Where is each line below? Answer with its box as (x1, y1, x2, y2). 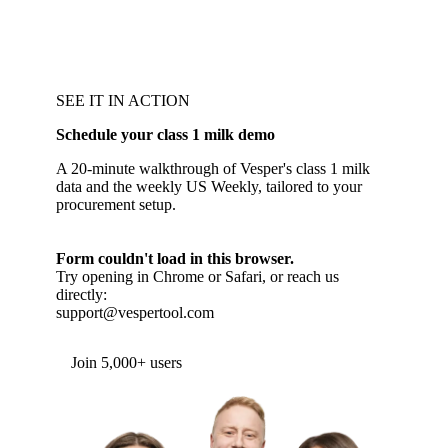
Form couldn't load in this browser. (56, 250, 294, 267)
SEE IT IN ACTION (56, 92, 190, 109)
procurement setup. (56, 196, 176, 213)
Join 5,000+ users (71, 354, 182, 371)
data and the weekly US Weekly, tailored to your (56, 178, 362, 195)
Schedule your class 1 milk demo (56, 126, 275, 143)
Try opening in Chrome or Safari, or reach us (56, 268, 339, 285)
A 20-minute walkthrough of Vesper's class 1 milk (56, 160, 370, 177)
